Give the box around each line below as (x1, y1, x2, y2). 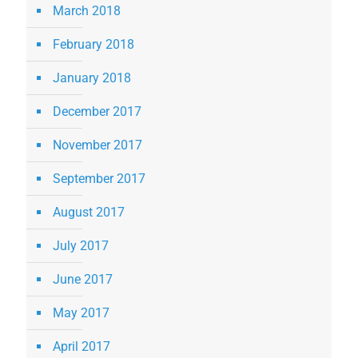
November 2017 (53, 137, 142, 153)
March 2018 (53, 3, 121, 19)
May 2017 (53, 305, 109, 321)
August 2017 (53, 205, 125, 221)
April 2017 (53, 339, 110, 355)
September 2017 (53, 171, 145, 187)
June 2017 (53, 272, 113, 288)
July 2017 (53, 238, 109, 254)
